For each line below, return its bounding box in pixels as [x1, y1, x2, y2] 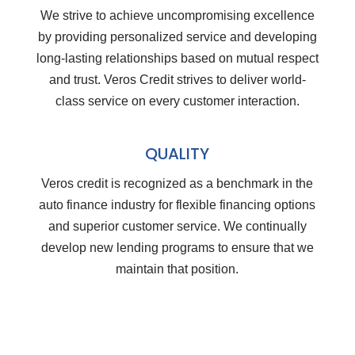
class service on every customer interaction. [55, 94, 300, 109]
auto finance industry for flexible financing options [39, 198, 316, 212]
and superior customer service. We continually [48, 219, 307, 234]
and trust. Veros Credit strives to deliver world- [48, 73, 306, 87]
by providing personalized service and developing [37, 30, 317, 44]
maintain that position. [116, 262, 239, 277]
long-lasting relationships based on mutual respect [36, 52, 319, 66]
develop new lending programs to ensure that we [40, 241, 314, 255]
